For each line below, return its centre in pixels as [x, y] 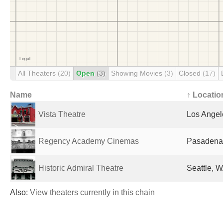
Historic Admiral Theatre [81, 168]
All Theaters [38, 73]
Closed [191, 73]
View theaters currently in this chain [92, 192]
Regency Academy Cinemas [89, 141]
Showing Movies [138, 73]
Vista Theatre [62, 114]
